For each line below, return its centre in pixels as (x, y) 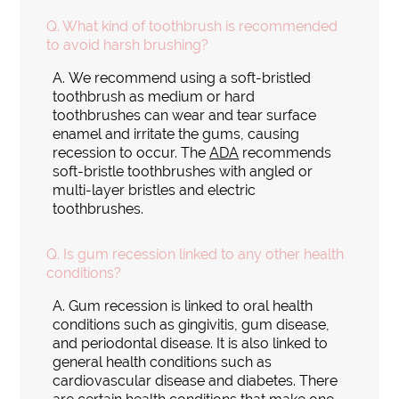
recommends (285, 153)
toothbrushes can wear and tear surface (185, 116)
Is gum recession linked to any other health (204, 255)
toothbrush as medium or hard (154, 97)
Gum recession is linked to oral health (191, 306)
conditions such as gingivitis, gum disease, (191, 325)
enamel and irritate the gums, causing (176, 134)
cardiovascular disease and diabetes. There (195, 381)
